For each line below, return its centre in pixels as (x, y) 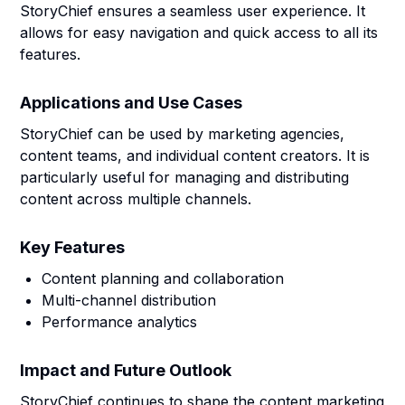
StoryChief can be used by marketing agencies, (183, 134)
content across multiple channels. (136, 199)
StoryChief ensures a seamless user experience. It (193, 11)
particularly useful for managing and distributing (185, 177)
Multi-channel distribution (129, 300)
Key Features (73, 247)
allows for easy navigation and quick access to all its (199, 33)
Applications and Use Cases (132, 103)
